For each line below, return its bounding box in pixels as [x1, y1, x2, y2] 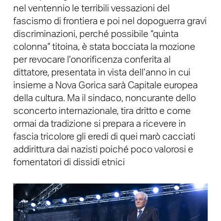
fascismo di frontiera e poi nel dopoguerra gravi [13, 16, 207, 26]
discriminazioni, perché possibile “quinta [13, 29, 179, 39]
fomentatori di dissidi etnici [13, 157, 125, 167]
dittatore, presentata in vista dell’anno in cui [13, 68, 190, 77]
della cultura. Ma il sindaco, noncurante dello [13, 93, 196, 103]
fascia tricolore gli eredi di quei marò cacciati [13, 132, 195, 142]
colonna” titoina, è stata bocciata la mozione [13, 42, 195, 52]
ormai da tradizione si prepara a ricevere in [13, 119, 186, 129]
